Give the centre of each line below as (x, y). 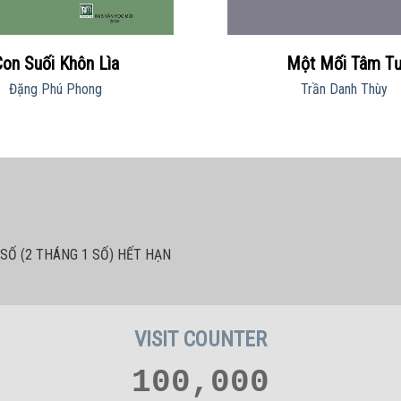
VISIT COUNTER (200, 339)
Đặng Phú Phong (55, 89)
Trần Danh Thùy (344, 89)
